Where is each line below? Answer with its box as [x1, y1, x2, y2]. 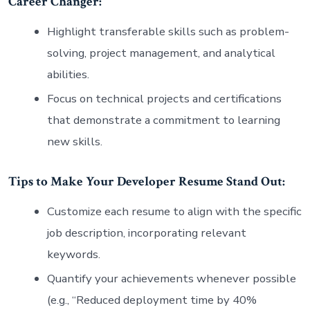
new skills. [46, 134, 102, 150]
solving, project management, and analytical [46, 45, 275, 62]
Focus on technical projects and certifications [46, 91, 282, 107]
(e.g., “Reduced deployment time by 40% [46, 291, 257, 308]
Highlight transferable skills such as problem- [46, 24, 289, 40]
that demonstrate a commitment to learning [46, 112, 280, 129]
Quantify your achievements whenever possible [46, 270, 296, 286]
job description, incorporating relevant [46, 224, 246, 241]
